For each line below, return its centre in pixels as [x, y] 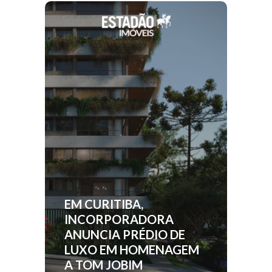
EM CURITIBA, [104, 204]
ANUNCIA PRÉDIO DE [125, 234]
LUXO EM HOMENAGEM [132, 250]
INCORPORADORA [119, 219]
